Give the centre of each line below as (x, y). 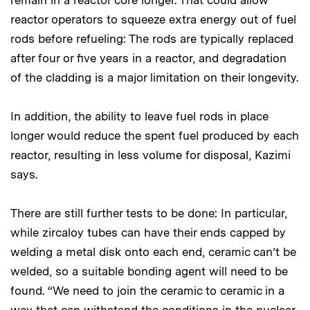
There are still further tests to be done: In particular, (149, 213)
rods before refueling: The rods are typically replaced (152, 39)
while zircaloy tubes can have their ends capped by (148, 233)
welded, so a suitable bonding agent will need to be (149, 272)
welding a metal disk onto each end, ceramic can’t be (153, 252)
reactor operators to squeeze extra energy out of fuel (153, 20)
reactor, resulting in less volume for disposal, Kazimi (151, 155)
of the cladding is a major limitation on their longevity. (154, 78)
